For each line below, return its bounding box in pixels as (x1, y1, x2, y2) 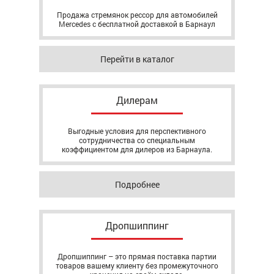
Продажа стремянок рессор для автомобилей (56, 10, 218, 20)
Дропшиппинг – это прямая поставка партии (57, 251, 217, 261)
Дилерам (116, 94, 158, 106)
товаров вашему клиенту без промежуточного (56, 261, 218, 270)
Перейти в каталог (100, 53, 174, 65)
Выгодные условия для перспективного (68, 126, 206, 136)
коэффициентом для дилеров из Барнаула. (62, 144, 212, 154)
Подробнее (114, 179, 160, 190)
